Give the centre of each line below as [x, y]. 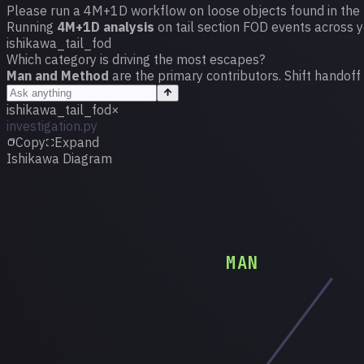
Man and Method [58, 76]
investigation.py [52, 126]
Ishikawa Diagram [59, 159]
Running [32, 27]
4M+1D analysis [106, 27]
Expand [77, 143]
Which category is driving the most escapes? [136, 60]
